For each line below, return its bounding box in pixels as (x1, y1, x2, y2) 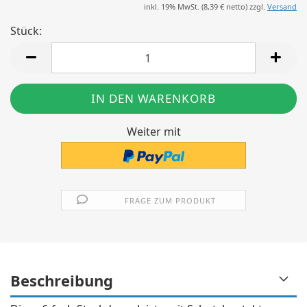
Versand (267, 1, 297, 12)
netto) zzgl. (224, 1, 267, 12)
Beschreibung (10, 269, 113, 291)
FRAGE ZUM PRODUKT (125, 195, 217, 206)
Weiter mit (126, 124, 181, 139)
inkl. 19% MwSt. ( (144, 1, 204, 12)
